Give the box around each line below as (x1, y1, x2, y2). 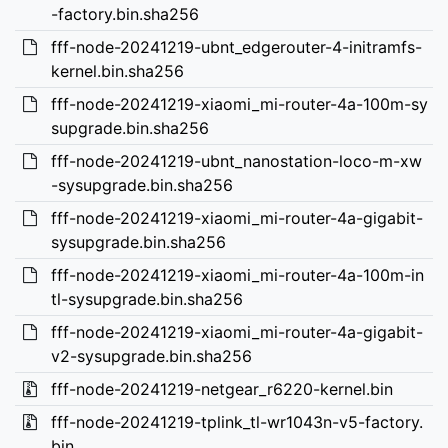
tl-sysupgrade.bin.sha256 (50, 289, 243, 309)
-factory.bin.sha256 (50, 4, 199, 24)
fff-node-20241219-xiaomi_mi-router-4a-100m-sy (50, 94, 428, 114)
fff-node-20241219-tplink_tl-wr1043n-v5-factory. (50, 412, 423, 432)
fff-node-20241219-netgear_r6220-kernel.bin (50, 379, 393, 399)
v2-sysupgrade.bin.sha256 (50, 346, 252, 366)
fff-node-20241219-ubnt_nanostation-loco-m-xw (50, 151, 422, 171)
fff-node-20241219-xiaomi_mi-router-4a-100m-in (50, 265, 424, 285)
